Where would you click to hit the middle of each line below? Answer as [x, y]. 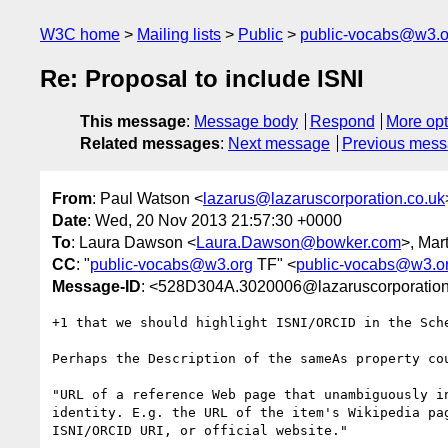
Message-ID [96, 286]
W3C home [80, 34]
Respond [342, 122]
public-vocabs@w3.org [171, 264]
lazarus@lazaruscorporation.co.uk [324, 198]
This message [133, 122]
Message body [246, 122]
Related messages [150, 144]
